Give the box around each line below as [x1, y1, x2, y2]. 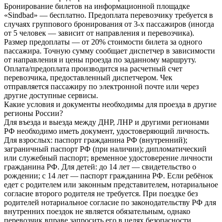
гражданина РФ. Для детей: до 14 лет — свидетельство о [4, 162, 196, 171]
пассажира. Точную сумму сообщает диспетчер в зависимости [4, 46, 215, 55]
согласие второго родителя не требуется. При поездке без [4, 189, 198, 198]
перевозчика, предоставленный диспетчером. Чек [4, 73, 172, 82]
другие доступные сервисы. [4, 91, 98, 100]
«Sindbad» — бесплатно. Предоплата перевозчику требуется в [4, 10, 213, 19]
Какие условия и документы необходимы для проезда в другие [4, 100, 217, 109]
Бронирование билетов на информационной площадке [4, 1, 190, 10]
